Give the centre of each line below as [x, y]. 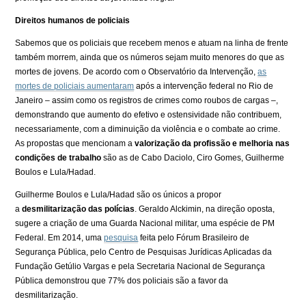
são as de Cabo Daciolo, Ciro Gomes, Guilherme [193, 157]
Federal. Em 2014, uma [60, 237]
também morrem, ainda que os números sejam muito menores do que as [150, 57]
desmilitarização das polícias [79, 209]
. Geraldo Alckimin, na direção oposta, [205, 209]
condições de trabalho [58, 157]
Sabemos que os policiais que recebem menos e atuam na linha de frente [152, 43]
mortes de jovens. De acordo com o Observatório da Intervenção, [137, 71]
